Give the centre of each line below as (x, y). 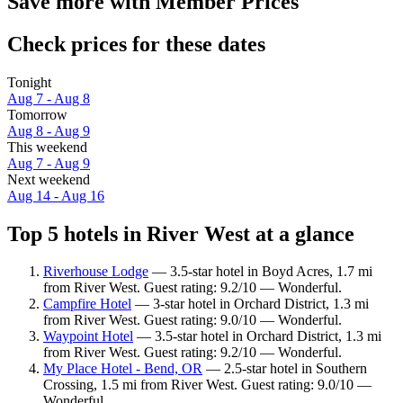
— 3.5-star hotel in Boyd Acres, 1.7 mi (260, 272)
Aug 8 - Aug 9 (49, 130)
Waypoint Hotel (88, 336)
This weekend (47, 147)
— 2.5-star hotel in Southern (285, 369)
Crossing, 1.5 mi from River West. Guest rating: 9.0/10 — (207, 385)
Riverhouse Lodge (96, 272)
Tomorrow (37, 114)
